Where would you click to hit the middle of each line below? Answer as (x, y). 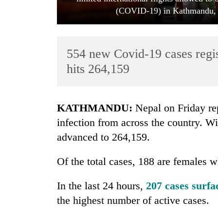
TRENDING (30, 101)
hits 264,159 (98, 69)
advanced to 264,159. (103, 137)
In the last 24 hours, (101, 186)
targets (23, 138)
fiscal (19, 189)
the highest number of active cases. (133, 200)
